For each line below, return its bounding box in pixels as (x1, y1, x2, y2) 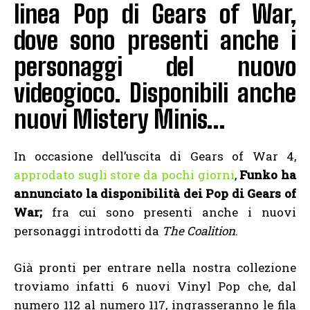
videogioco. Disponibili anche (14, 78, 296, 109)
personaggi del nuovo (14, 52, 296, 82)
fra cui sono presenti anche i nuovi (42, 204, 296, 221)
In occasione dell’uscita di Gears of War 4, (14, 148, 296, 165)
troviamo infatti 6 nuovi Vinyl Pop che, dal (14, 278, 296, 295)
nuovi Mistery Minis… (14, 104, 226, 135)
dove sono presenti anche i (14, 26, 296, 56)
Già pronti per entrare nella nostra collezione (14, 259, 296, 276)
